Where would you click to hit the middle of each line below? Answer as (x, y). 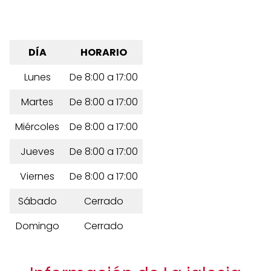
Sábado (37, 201)
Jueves (37, 152)
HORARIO (104, 52)
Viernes (37, 176)
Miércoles (37, 127)
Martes (37, 102)
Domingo (37, 226)
